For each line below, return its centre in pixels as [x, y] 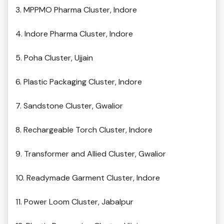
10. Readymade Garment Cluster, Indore [88, 178]
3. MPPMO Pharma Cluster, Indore [76, 10]
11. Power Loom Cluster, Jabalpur [74, 202]
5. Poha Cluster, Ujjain [54, 58]
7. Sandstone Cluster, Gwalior [69, 106]
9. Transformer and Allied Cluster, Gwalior [91, 154]
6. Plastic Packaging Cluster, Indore [79, 82]
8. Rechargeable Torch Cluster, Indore [84, 130]
